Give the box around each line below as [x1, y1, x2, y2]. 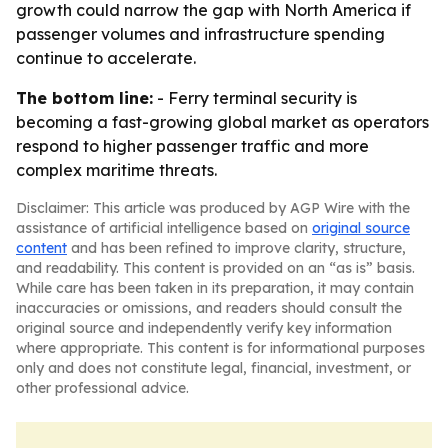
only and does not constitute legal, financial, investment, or [16, 359, 411, 377]
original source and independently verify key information [16, 319, 392, 337]
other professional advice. [16, 379, 189, 397]
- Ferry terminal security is [153, 88, 357, 108]
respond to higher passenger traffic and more [16, 136, 369, 156]
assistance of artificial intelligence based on [16, 219, 312, 237]
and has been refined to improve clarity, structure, [67, 239, 406, 257]
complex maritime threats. [16, 160, 217, 180]
